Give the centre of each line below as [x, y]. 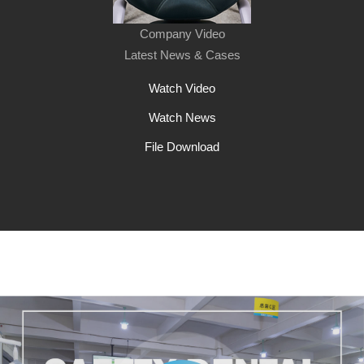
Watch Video [182, 88]
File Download [182, 146]
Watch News [182, 117]
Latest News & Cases [182, 54]
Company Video [182, 33]
